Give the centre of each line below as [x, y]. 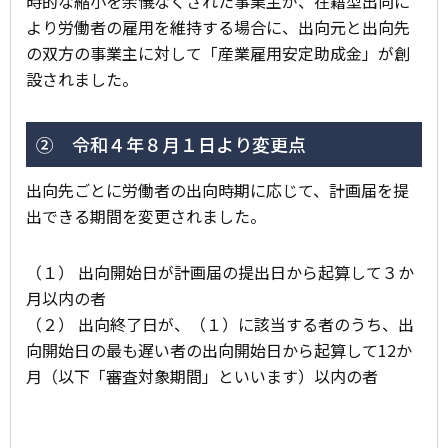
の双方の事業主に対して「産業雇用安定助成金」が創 [218, 52]
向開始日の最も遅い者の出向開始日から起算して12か [219, 349]
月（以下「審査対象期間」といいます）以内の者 [202, 375]
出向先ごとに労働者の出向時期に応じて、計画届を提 [217, 189]
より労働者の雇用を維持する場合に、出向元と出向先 [218, 26]
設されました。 [82, 78]
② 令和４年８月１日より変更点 [171, 143]
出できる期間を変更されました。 [146, 215]
